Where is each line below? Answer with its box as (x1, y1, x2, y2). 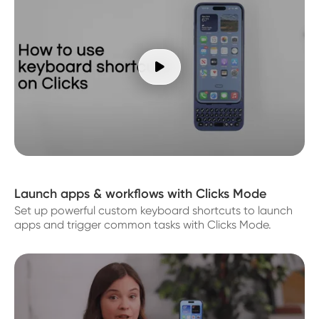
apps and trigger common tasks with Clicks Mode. (14, 217, 271, 231)
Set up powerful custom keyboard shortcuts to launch (14, 203, 293, 217)
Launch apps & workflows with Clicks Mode (14, 185, 266, 202)
